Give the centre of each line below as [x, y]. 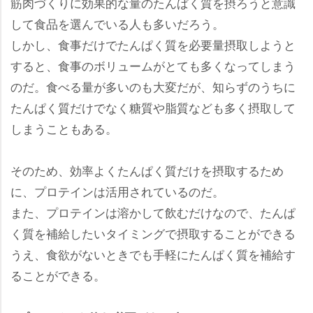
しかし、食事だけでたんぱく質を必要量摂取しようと [153, 44]
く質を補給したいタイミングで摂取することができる [153, 233]
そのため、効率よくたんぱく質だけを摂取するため [147, 170]
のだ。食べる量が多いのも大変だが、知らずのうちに [153, 86]
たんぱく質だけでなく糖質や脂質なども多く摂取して [153, 107]
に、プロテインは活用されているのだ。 [117, 191]
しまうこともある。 [64, 128]
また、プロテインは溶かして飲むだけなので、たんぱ [153, 212]
